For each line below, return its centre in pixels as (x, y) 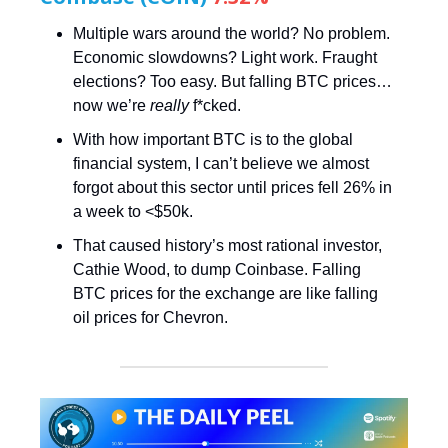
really (169, 106)
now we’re (111, 106)
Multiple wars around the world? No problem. (231, 34)
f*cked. (215, 106)
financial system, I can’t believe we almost (221, 164)
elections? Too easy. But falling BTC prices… (232, 82)
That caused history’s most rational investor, (227, 246)
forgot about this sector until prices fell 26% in (232, 188)
